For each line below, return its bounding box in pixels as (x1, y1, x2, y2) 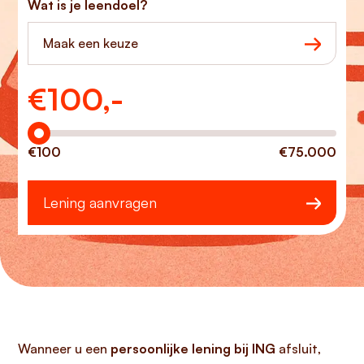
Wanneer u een (18, 340, 110, 357)
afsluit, (275, 340, 321, 357)
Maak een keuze (43, 35, 138, 51)
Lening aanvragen (43, 193, 157, 211)
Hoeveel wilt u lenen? (27, 84, 154, 100)
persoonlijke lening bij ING (110, 340, 275, 357)
